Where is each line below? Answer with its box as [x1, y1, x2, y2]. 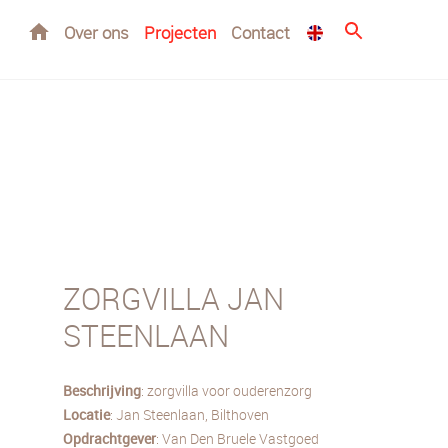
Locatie [63, 404, 110, 424]
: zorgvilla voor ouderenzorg [141, 380, 312, 400]
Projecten [144, 21, 216, 44]
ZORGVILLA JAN [63, 278, 284, 319]
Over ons [64, 21, 129, 44]
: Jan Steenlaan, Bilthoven [110, 404, 269, 424]
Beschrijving [63, 380, 141, 400]
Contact [231, 21, 290, 44]
